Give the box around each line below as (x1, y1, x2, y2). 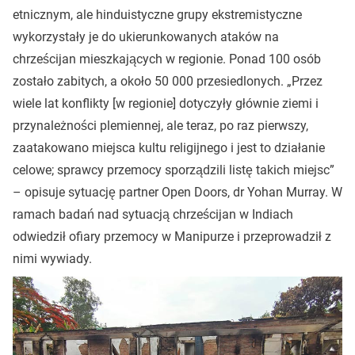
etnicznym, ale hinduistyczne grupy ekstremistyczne (13, 7, 302, 22)
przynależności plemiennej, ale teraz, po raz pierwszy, (13, 118, 308, 133)
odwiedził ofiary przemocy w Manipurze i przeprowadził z (13, 229, 331, 244)
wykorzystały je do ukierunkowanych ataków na (13, 29, 279, 44)
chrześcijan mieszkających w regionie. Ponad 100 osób (13, 52, 321, 67)
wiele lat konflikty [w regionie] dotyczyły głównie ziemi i (13, 96, 319, 111)
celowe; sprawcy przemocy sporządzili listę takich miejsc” (13, 162, 334, 177)
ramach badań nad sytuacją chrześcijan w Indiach (13, 207, 293, 222)
